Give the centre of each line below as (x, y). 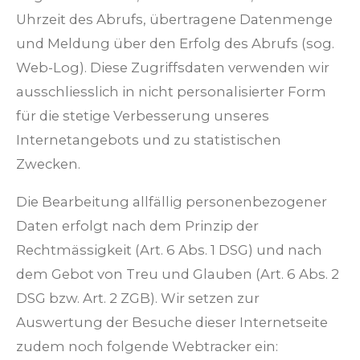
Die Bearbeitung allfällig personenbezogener (172, 201)
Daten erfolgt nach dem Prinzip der (137, 225)
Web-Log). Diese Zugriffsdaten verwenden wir (173, 68)
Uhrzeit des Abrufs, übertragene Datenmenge (174, 20)
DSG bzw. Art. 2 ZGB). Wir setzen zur (138, 298)
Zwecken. (48, 164)
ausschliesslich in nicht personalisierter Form (171, 92)
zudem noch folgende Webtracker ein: (147, 346)
